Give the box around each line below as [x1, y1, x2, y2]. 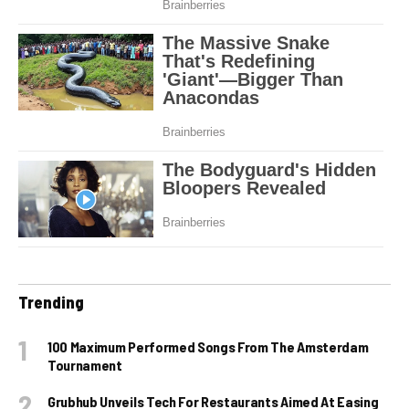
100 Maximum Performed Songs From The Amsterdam [47, 337, 369, 355]
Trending [18, 291, 84, 312]
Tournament [47, 355, 122, 373]
